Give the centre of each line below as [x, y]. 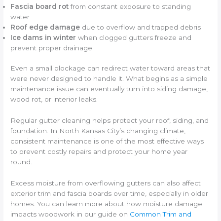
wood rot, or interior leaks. [54, 99]
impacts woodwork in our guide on [69, 214]
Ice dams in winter [43, 37]
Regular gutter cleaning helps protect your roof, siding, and [110, 121]
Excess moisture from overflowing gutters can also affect [106, 183]
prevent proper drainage [52, 48]
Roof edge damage [45, 27]
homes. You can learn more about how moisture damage [107, 204]
